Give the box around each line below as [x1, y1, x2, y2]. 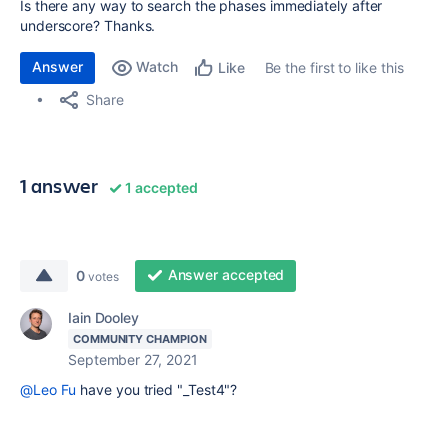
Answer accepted [167, 266, 285, 283]
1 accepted [122, 179, 198, 196]
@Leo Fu [20, 381, 77, 398]
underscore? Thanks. [20, 17, 156, 34]
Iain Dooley [68, 309, 140, 326]
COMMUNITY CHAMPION [73, 332, 207, 346]
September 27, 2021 [68, 351, 198, 368]
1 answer [20, 172, 99, 199]
